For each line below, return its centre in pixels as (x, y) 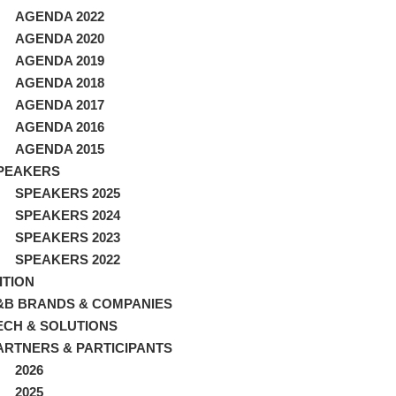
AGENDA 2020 (60, 38)
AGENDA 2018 (60, 82)
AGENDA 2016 (60, 126)
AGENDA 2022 (60, 16)
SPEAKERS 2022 (68, 259)
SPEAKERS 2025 (68, 193)
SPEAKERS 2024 (68, 215)
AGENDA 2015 (60, 148)
